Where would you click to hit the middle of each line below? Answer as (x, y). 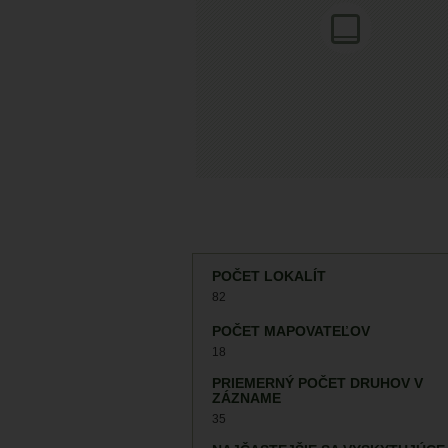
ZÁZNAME (246, 399)
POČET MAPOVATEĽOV (291, 332)
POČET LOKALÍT (269, 276)
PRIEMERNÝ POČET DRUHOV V (317, 384)
